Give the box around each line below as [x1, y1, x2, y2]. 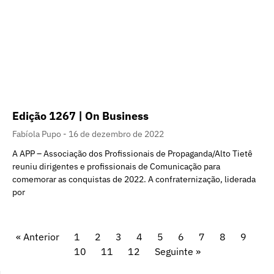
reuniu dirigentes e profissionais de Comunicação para [12, 160, 220, 172]
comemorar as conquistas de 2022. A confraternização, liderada [12, 173, 256, 185]
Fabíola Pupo [12, 128, 63, 139]
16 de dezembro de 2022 [68, 128, 164, 139]
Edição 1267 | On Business [12, 108, 149, 123]
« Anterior [15, 230, 59, 243]
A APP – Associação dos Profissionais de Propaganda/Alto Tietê [12, 147, 253, 159]
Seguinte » [154, 245, 201, 257]
